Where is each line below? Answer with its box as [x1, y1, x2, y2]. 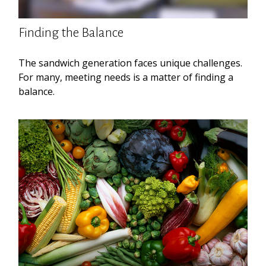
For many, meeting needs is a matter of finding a [18, 70, 234, 84]
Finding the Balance [18, 25, 124, 40]
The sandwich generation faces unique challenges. [18, 56, 243, 69]
